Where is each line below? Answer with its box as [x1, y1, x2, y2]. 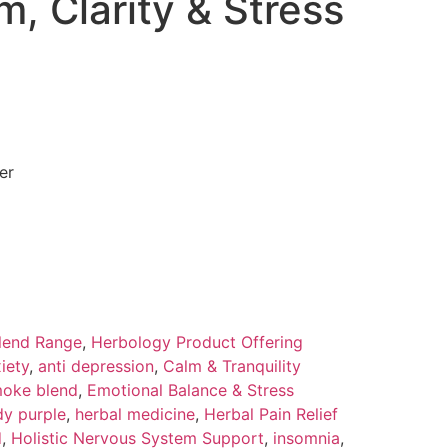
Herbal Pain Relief [203, 404, 338, 425]
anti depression [37, 356, 154, 377]
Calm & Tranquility [162, 356, 301, 377]
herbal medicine [74, 404, 195, 425]
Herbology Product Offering [90, 332, 303, 353]
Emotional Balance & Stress [86, 380, 294, 401]
